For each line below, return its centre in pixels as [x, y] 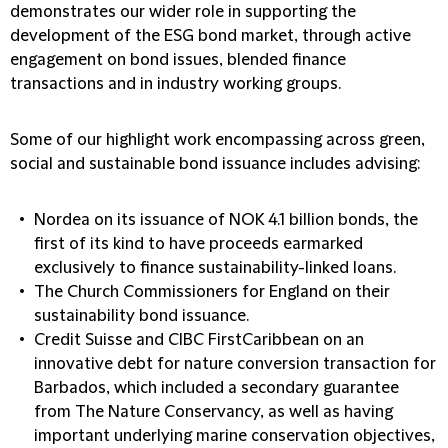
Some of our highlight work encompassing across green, [217, 140]
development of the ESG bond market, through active [210, 36]
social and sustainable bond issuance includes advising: [215, 164]
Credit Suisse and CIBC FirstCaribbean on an [199, 340]
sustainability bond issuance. [141, 316]
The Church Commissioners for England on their [212, 292]
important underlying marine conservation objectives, [234, 436]
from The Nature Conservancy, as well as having [213, 412]
